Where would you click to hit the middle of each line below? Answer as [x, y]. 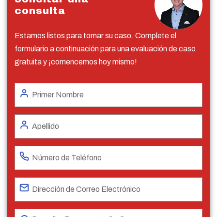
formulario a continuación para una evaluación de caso [105, 48]
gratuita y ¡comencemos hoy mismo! [76, 62]
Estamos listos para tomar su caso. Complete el [95, 35]
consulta [40, 10]
